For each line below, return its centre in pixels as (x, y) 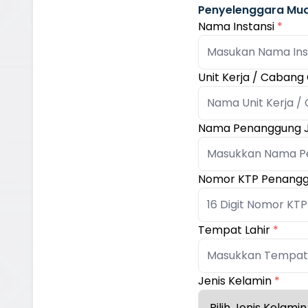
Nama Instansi (238, 26)
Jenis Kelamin (236, 280)
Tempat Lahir (235, 230)
